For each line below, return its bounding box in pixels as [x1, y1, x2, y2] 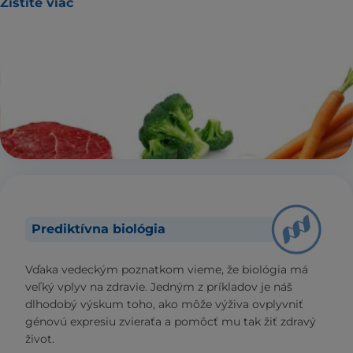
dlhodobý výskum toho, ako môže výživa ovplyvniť [25, 297, 303, 312]
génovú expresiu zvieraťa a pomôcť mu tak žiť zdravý [25, 314, 316, 329]
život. [25, 332, 54, 347]
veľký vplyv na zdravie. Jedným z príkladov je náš [25, 280, 292, 295]
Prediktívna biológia [32, 221, 165, 237]
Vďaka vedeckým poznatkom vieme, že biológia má [25, 262, 308, 277]
